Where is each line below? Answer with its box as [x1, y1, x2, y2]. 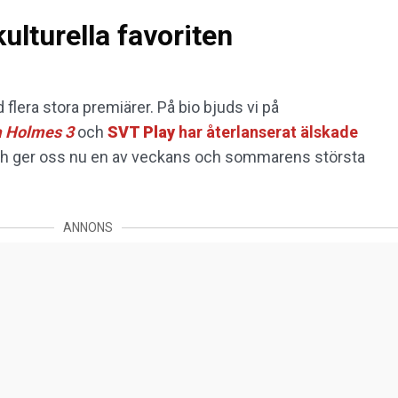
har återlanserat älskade [179, 123, 358, 142]
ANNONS [63, 220, 113, 235]
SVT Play [107, 123, 179, 142]
